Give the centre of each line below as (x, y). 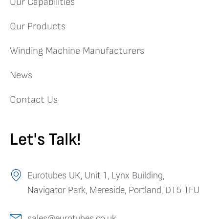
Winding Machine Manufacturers (77, 51)
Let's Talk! (45, 140)
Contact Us (34, 100)
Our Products (38, 27)
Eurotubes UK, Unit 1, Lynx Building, (96, 175)
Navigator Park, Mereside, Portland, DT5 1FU (114, 190)
